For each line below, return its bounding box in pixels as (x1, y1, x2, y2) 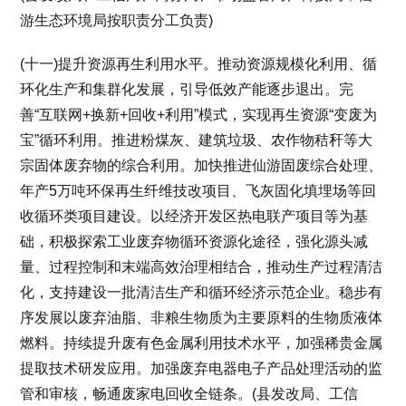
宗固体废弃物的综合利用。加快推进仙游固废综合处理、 (20, 157, 383, 173)
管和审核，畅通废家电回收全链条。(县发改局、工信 (20, 385, 359, 401)
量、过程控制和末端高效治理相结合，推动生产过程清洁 (20, 258, 383, 275)
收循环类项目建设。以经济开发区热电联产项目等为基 (20, 208, 369, 224)
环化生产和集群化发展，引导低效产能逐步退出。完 (20, 81, 354, 97)
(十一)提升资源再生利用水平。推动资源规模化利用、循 (20, 55, 378, 72)
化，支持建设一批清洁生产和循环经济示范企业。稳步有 (20, 284, 383, 300)
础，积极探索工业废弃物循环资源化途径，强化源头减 (20, 233, 369, 249)
